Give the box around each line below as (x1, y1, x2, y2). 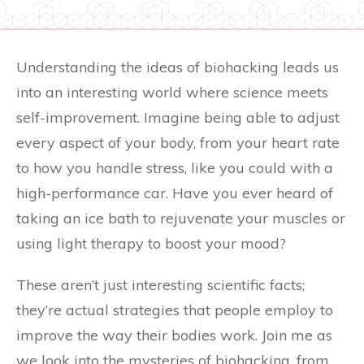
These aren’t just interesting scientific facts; (16, 275, 305, 294)
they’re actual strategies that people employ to (16, 301, 333, 319)
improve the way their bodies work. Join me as (16, 326, 332, 344)
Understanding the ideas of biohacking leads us (16, 58, 339, 76)
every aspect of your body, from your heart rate (16, 133, 340, 152)
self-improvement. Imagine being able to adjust (16, 108, 340, 127)
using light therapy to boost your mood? (16, 234, 286, 253)
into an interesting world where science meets (16, 83, 328, 102)
